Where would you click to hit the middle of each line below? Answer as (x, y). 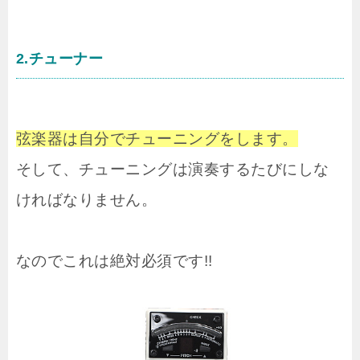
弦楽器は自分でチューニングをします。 (157, 139)
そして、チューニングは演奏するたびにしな (173, 170)
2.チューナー (60, 59)
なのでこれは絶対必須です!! (115, 261)
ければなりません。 (87, 200)
